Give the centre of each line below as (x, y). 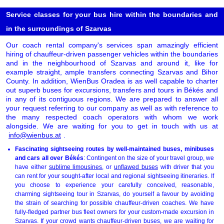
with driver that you (186, 167)
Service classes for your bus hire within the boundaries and (112, 14)
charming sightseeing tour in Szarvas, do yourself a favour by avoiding (114, 194)
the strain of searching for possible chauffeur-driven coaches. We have (114, 203)
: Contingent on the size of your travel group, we (149, 158)
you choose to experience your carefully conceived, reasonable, (114, 185)
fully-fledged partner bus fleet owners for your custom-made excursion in (114, 212)
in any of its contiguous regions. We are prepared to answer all (112, 99)
